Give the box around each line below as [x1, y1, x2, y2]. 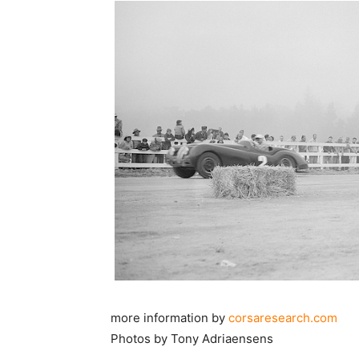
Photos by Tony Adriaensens [111, 331, 273, 347]
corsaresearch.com [228, 310, 337, 326]
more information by [111, 310, 228, 326]
